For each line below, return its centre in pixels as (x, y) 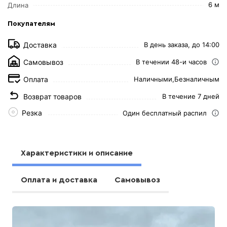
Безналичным (197, 79)
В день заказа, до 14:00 (181, 45)
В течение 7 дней (191, 96)
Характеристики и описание (77, 153)
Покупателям (32, 24)
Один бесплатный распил (164, 113)
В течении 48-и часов (171, 62)
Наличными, (154, 79)
